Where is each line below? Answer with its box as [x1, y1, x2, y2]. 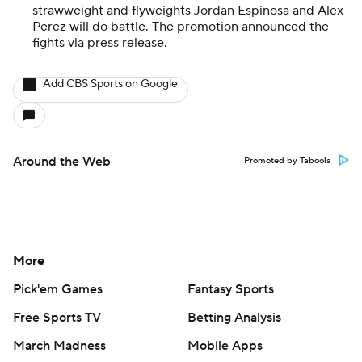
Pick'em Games [13, 281, 103, 297]
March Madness [13, 338, 106, 354]
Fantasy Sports [187, 281, 274, 297]
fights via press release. [32, 35, 167, 51]
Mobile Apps [187, 338, 263, 354]
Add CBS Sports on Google [43, 77, 178, 91]
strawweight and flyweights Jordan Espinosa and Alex [32, 2, 343, 19]
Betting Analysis [187, 309, 281, 326]
